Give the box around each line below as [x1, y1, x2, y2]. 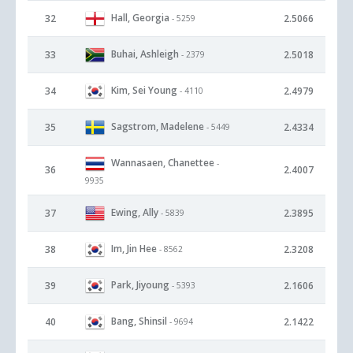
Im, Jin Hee [111, 241, 157, 255]
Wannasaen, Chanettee [111, 155, 214, 169]
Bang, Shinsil [111, 314, 167, 328]
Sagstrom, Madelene [111, 119, 204, 133]
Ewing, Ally [111, 205, 158, 219]
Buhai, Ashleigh [111, 46, 179, 61]
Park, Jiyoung [111, 277, 169, 292]
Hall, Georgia [111, 10, 169, 24]
